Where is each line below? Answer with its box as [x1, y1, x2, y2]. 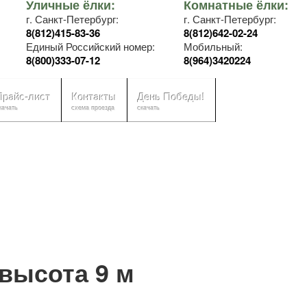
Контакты [72, 91, 116, 103]
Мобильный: [184, 39, 243, 53]
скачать [138, 105, 160, 112]
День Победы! [138, 91, 205, 103]
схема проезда [72, 105, 115, 112]
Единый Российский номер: [26, 39, 155, 53]
